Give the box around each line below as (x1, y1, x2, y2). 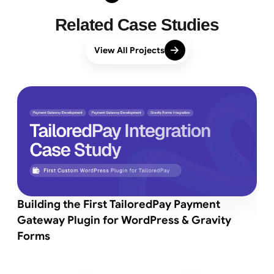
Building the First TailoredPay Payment (17, 198, 220, 211)
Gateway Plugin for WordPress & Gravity (17, 213, 231, 227)
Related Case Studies (55, 15, 219, 34)
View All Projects (94, 45, 165, 56)
